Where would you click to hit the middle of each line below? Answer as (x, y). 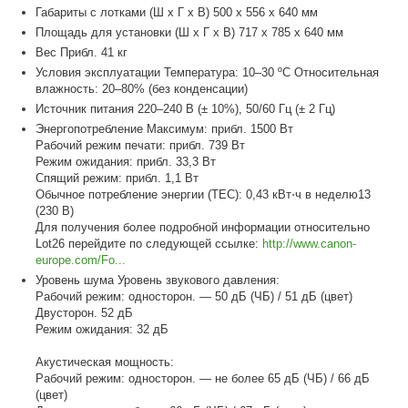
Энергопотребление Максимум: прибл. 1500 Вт (165, 128)
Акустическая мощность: (105, 362)
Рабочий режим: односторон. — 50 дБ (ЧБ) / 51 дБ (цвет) (194, 296)
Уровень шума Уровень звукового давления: (158, 280)
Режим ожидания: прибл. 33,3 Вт (126, 161)
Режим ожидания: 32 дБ (102, 329)
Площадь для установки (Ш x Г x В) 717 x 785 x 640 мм (190, 32)
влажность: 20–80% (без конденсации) (142, 88)
